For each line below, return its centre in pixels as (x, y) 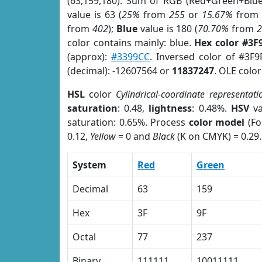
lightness (170, 108)
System (89, 165)
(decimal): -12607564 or (120, 71)
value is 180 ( (168, 29)
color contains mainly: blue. (131, 43)
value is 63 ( (95, 15)
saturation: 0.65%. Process (128, 122)
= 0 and (134, 136)
